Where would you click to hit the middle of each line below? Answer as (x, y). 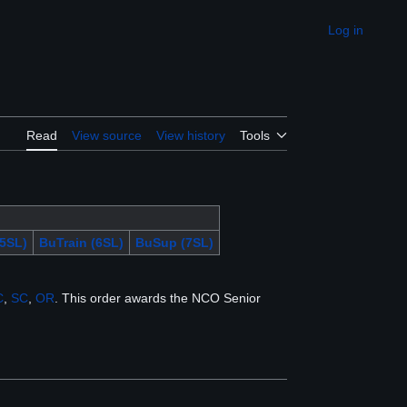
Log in (346, 30)
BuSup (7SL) (174, 243)
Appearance (342, 36)
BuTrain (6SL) (81, 243)
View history (191, 136)
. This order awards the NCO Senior (158, 298)
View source (107, 136)
